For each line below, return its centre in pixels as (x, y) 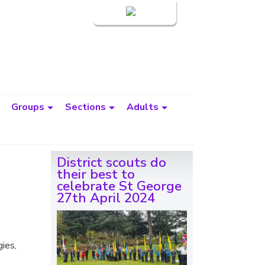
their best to (96, 174)
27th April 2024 (106, 198)
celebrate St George (119, 186)
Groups (28, 107)
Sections (85, 107)
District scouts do (112, 162)
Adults (143, 107)
